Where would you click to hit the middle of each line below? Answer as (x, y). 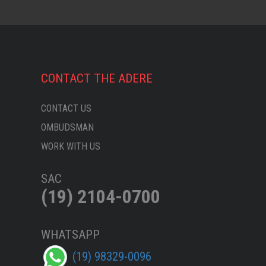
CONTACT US (66, 108)
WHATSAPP (70, 235)
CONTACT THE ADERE (96, 78)
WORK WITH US (70, 146)
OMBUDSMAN (67, 127)
